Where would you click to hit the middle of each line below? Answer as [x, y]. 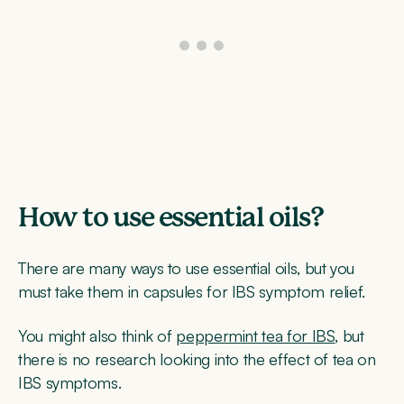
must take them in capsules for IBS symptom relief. [192, 292]
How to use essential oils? [170, 219]
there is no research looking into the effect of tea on [197, 358]
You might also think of [97, 335]
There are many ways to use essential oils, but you [187, 268]
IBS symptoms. [70, 382]
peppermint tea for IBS [256, 335]
